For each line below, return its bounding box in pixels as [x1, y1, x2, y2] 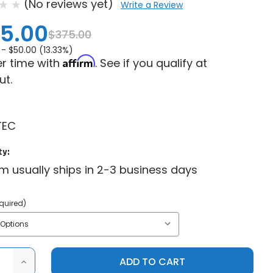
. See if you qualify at [95, 55, 207, 71]
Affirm [63, 54, 95, 68]
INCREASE [19, 254, 65, 269]
